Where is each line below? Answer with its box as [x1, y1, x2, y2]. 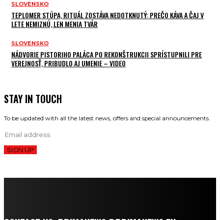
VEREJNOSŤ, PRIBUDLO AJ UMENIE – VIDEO [11, 58, 126, 69]
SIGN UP [7, 146, 34, 154]
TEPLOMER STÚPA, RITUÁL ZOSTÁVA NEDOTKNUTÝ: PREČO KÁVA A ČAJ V [11, 10, 204, 21]
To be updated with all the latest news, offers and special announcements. [4, 114, 210, 122]
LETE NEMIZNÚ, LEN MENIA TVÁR [11, 19, 98, 29]
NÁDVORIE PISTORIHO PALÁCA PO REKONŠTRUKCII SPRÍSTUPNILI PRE [11, 49, 202, 60]
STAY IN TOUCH [4, 91, 62, 107]
